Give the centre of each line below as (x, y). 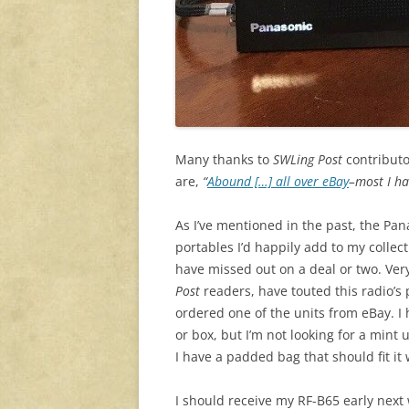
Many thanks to (224, 160)
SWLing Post (308, 160)
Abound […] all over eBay (278, 182)
